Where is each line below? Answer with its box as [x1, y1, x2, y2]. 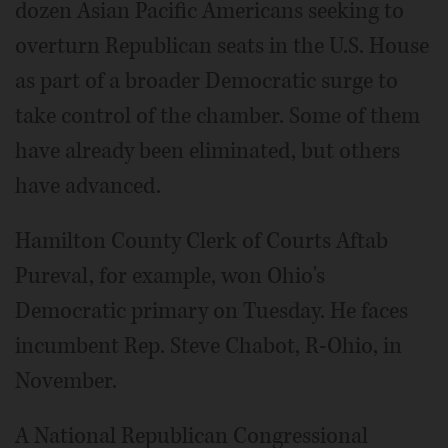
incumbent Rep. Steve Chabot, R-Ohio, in [15, 331, 402, 362]
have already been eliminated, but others [15, 136, 400, 167]
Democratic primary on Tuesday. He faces [15, 296, 408, 327]
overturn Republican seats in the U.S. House [15, 31, 429, 62]
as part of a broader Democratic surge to [15, 66, 398, 97]
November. [15, 366, 117, 397]
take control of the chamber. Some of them [15, 101, 420, 132]
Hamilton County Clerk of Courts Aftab [15, 226, 388, 257]
